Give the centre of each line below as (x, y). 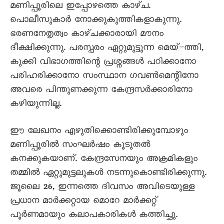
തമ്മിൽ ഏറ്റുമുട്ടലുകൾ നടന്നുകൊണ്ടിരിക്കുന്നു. (108, 174)
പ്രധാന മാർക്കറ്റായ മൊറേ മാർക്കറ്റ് (83, 202)
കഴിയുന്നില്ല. (36, 105)
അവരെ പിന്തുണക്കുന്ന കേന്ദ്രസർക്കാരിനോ (101, 91)
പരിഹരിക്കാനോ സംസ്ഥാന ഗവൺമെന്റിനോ (104, 77)
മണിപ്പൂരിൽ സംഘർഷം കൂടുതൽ (80, 146)
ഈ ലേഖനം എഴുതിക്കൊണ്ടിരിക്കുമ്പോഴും (99, 132)
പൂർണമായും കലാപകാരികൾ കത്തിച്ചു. (94, 216)
